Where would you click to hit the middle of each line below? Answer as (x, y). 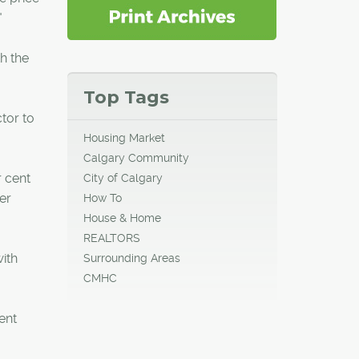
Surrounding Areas (131, 258)
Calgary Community (136, 157)
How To (102, 198)
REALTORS (111, 238)
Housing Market (124, 137)
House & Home (122, 218)
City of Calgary (123, 177)
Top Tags (126, 97)
